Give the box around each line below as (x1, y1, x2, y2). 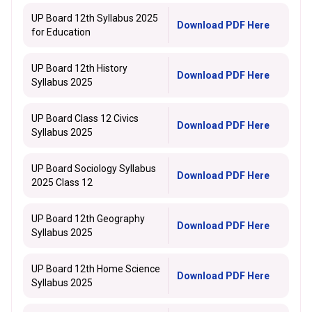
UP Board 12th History (31, 63, 127, 74)
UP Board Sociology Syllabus (31, 163, 156, 174)
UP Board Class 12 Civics (31, 113, 139, 124)
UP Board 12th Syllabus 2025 (31, 13, 158, 24)
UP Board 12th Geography (31, 213, 145, 224)
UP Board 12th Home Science (31, 263, 160, 274)
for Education (31, 26, 91, 38)
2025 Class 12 (31, 177, 93, 188)
